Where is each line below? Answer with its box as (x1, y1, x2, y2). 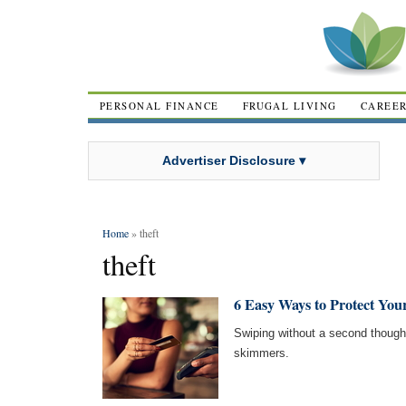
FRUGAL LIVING (242, 99, 337, 112)
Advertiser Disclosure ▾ (162, 152, 305, 168)
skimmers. (234, 346, 289, 360)
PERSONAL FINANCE (100, 99, 219, 112)
